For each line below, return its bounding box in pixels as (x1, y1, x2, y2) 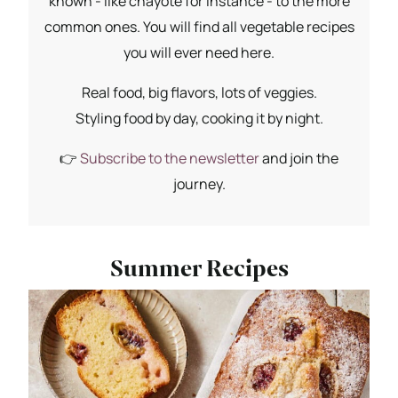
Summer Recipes (109, 252, 289, 284)
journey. (172, 173, 226, 194)
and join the (259, 147, 338, 168)
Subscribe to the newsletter (80, 147, 259, 168)
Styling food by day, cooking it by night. (75, 107, 323, 128)
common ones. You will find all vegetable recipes (44, 16, 354, 36)
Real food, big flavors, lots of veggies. (81, 82, 317, 102)
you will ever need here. (123, 42, 275, 62)
